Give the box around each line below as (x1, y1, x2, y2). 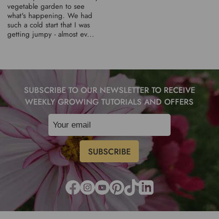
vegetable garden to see (7, 1, 85, 12)
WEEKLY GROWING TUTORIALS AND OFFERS (25, 95, 194, 108)
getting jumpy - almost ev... (7, 29, 94, 40)
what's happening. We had (7, 10, 92, 22)
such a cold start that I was (7, 20, 90, 31)
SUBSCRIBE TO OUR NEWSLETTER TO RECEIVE (23, 84, 195, 96)
